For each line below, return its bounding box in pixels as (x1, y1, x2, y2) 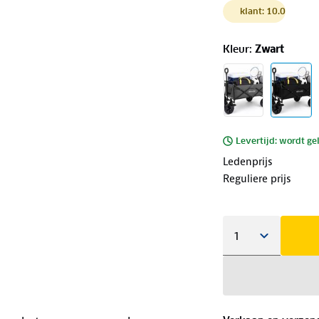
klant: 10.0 (239, 5, 286, 16)
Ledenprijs (222, 154, 273, 169)
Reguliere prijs (222, 171, 291, 186)
